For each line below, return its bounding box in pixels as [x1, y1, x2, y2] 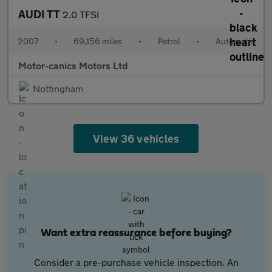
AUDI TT [18, 7, 63, 21]
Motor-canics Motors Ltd [18, 59, 128, 71]
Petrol [157, 36, 180, 46]
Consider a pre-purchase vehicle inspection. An [33, 256, 239, 268]
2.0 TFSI [63, 8, 99, 20]
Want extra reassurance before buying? [40, 228, 232, 239]
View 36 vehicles [93, 132, 179, 145]
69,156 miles [73, 36, 123, 46]
